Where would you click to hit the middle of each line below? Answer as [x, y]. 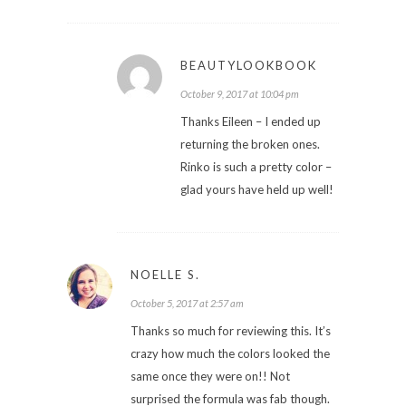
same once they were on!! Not [210, 376]
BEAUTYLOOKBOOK [249, 65]
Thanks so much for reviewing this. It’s [231, 330]
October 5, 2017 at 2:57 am [187, 303]
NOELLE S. [165, 274]
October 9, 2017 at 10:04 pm [240, 93]
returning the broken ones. [250, 144]
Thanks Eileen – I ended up [251, 121]
